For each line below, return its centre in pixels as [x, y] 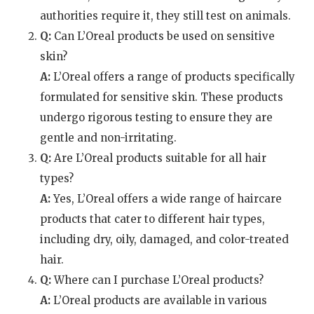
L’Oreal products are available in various [158, 301]
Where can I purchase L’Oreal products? [157, 280]
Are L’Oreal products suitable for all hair [158, 158]
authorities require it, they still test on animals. [165, 16]
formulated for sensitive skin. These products [161, 97]
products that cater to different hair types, [152, 219]
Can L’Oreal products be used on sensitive [163, 36]
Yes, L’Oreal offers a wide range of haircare [166, 199]
